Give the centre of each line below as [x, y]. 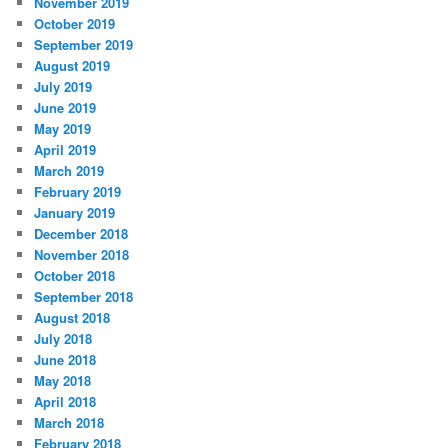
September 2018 [84, 297]
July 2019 [63, 87]
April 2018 [65, 402]
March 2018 [69, 423]
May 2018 [63, 381]
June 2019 [65, 108]
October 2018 [75, 276]
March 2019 [69, 171]
